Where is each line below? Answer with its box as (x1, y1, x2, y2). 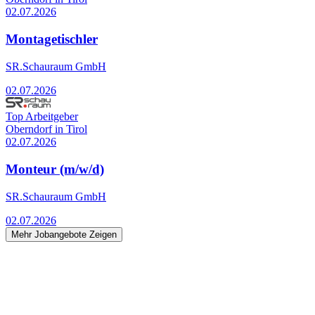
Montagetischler (6, 32, 98, 47)
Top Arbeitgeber (6, 110, 78, 123)
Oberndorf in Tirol (6, 123, 87, 136)
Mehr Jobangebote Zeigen (11, 229, 117, 240)
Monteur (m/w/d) (6, 161, 104, 176)
